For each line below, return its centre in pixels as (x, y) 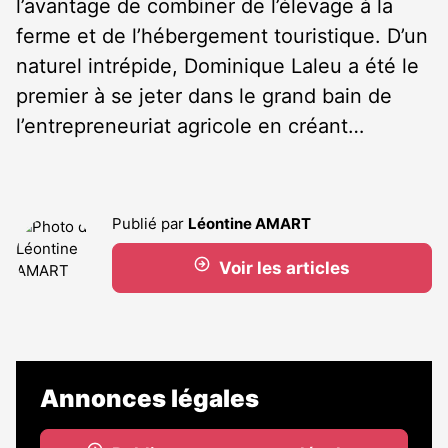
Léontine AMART (249, 223)
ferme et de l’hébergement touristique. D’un (222, 36)
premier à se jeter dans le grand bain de (204, 96)
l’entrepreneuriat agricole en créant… (190, 126)
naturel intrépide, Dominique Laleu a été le (217, 66)
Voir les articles (284, 268)
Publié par (150, 223)
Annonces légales (149, 398)
